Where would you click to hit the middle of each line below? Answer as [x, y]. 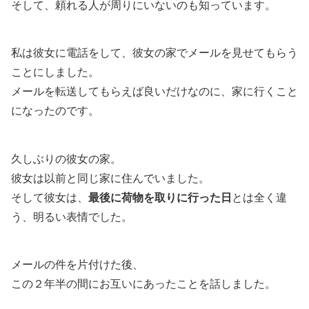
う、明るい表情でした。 [72, 217]
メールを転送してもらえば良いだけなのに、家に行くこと [154, 92]
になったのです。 [55, 111]
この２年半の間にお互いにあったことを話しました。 [143, 284]
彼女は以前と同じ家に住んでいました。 [110, 178]
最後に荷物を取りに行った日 [160, 197]
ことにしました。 [55, 72]
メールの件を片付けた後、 [77, 265]
